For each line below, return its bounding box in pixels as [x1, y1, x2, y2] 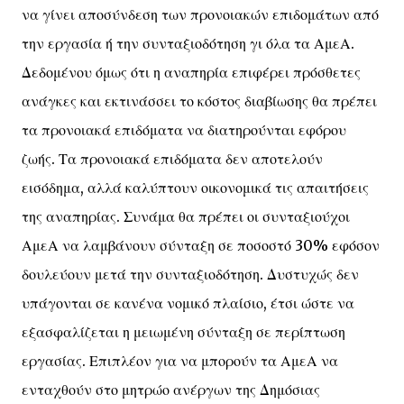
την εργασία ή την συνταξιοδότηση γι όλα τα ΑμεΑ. [22, 34, 354, 52]
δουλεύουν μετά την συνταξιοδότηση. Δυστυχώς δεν [22, 265, 359, 283]
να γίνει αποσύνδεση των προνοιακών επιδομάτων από [22, 5, 379, 23]
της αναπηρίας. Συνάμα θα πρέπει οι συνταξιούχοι [22, 207, 350, 225]
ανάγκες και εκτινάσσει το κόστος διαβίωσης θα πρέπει [22, 92, 377, 110]
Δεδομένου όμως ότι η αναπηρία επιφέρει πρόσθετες [22, 63, 361, 81]
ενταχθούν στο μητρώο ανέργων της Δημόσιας [22, 381, 320, 399]
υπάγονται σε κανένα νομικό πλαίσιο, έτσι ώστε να [22, 294, 354, 312]
